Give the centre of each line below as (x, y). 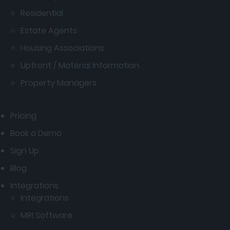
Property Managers (59, 83)
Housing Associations (62, 48)
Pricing (23, 116)
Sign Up (25, 150)
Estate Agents (49, 30)
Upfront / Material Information (80, 65)
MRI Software (46, 215)
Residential (42, 13)
